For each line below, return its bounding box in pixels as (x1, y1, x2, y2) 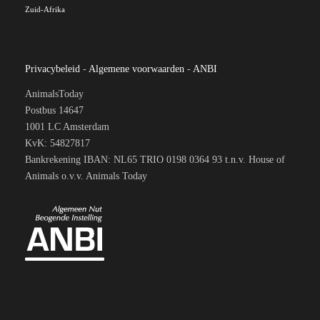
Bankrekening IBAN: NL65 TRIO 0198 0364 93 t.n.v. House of (25, 154, 285, 165)
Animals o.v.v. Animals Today (25, 170, 147, 181)
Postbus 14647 (25, 104, 84, 116)
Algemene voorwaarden (89, 63, 184, 74)
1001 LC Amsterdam (25, 121, 109, 132)
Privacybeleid (25, 63, 80, 74)
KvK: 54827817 (25, 137, 90, 149)
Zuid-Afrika (25, 4, 65, 14)
